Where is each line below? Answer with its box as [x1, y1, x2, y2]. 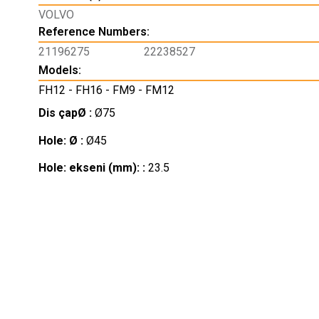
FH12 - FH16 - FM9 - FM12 [38, 83, 174, 97]
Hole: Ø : [38, 133, 86, 147]
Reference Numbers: [38, 24, 150, 38]
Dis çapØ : [38, 106, 95, 120]
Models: [38, 63, 81, 77]
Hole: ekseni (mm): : [38, 161, 148, 175]
